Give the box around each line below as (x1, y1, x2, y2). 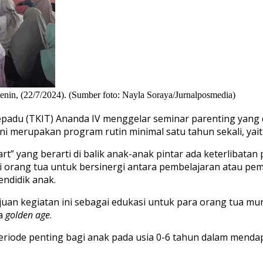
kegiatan (21, 195, 62, 209)
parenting (191, 112, 235, 126)
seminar (153, 112, 191, 126)
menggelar (100, 112, 153, 126)
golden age (5, 208, 50, 222)
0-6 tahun (154, 231, 201, 244)
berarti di (41, 147, 81, 161)
